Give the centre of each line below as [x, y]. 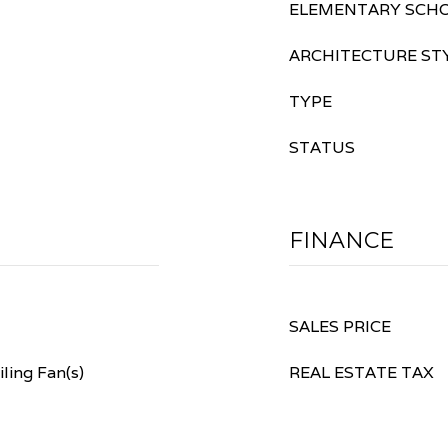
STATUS [322, 147]
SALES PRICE [340, 326]
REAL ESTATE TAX [361, 372]
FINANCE [341, 240]
